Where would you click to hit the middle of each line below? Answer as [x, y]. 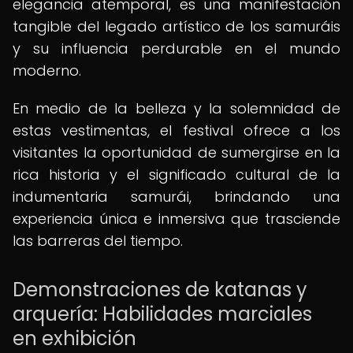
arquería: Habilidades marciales [162, 314]
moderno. [47, 71]
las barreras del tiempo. [98, 241]
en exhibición [74, 338]
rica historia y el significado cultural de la [176, 175]
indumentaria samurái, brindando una [176, 197]
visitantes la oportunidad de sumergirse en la [176, 152]
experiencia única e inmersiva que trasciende [176, 219]
